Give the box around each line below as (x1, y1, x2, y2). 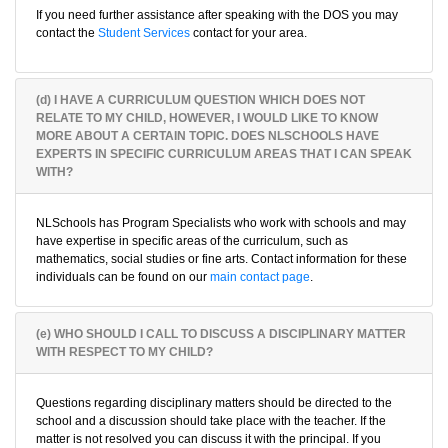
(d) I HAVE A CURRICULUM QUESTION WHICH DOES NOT (36, 93, 365, 107)
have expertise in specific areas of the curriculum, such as (36, 234, 348, 248)
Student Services (98, 26, 190, 40)
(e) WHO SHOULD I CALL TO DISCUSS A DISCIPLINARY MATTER (36, 327, 406, 341)
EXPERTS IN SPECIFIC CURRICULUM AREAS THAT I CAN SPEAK (36, 147, 412, 161)
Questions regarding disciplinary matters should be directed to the (36, 396, 392, 410)
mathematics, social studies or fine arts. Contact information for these (36, 252, 407, 266)
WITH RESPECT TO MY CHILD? (36, 345, 213, 359)
